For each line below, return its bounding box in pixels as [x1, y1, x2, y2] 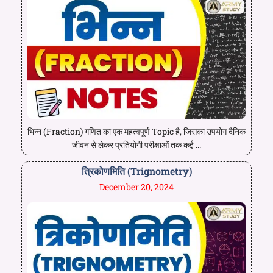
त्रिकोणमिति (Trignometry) [81, 164, 192, 177]
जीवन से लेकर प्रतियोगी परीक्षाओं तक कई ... [72, 138, 201, 151]
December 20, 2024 [99, 180, 174, 193]
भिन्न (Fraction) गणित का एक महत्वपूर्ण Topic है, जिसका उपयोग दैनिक [27, 125, 246, 137]
